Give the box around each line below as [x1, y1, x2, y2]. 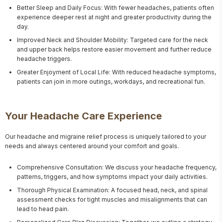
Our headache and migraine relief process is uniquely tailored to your [5, 133, 206, 140]
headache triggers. [17, 55, 72, 62]
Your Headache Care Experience [5, 110, 162, 122]
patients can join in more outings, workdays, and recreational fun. [17, 78, 205, 85]
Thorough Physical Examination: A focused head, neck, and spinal [17, 186, 208, 194]
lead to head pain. [17, 205, 69, 213]
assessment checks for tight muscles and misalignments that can [17, 196, 207, 203]
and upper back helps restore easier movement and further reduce [17, 46, 212, 53]
